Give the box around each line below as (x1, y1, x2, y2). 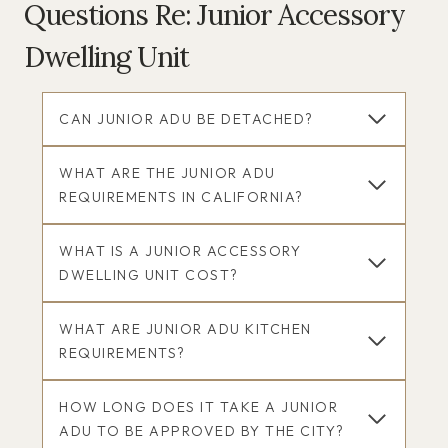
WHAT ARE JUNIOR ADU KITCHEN (59, 319, 312, 338)
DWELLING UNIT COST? (59, 265, 239, 284)
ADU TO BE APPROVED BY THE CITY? (59, 421, 345, 440)
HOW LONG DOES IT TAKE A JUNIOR (59, 397, 338, 416)
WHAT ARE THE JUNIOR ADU (59, 163, 276, 182)
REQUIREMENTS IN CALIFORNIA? (59, 187, 304, 206)
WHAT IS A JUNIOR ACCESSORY (59, 241, 301, 260)
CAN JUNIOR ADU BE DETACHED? (59, 109, 314, 128)
